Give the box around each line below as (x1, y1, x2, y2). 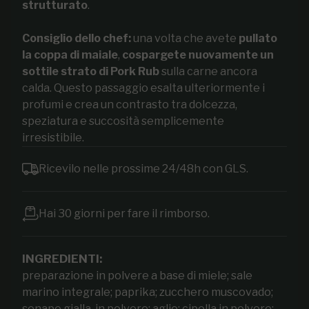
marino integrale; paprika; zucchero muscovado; (22, 285, 273, 299)
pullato (239, 31, 277, 45)
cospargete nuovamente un (122, 48, 274, 61)
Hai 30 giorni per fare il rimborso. (39, 206, 210, 220)
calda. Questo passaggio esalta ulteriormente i (22, 81, 265, 94)
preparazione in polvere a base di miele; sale (22, 268, 252, 282)
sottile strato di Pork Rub (22, 64, 159, 78)
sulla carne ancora (159, 64, 257, 78)
